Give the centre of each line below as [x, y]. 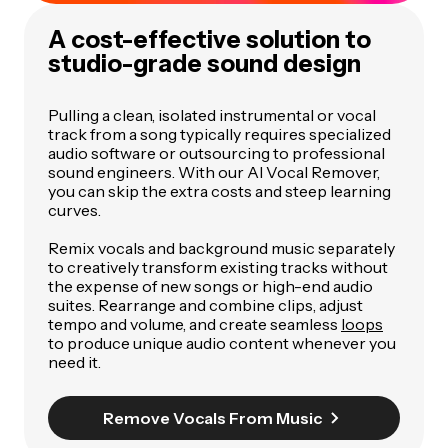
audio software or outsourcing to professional [216, 152]
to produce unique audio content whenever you [222, 342]
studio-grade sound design [204, 63]
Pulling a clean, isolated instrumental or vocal [212, 114]
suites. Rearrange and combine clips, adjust [205, 304]
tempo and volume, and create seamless [194, 323]
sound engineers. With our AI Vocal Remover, [214, 171]
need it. [74, 361]
